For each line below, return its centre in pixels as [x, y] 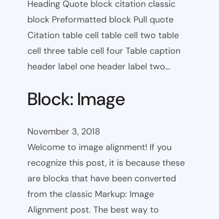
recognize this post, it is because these [106, 163]
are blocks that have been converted [102, 179]
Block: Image [76, 99]
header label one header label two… [99, 67]
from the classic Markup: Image [91, 194]
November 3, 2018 [64, 132]
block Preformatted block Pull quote [100, 20]
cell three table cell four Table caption [104, 51]
